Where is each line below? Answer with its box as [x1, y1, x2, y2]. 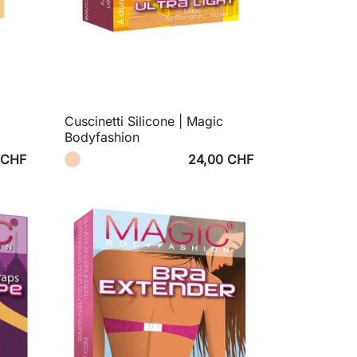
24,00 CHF [188, 151, 253, 168]
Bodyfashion [65, 129, 139, 146]
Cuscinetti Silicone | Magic [65, 113, 223, 130]
